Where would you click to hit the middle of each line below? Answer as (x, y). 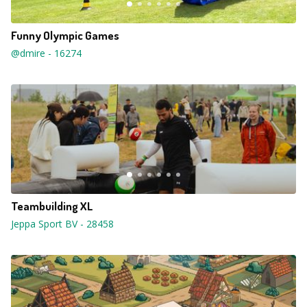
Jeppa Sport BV (44, 224)
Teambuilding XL (52, 206)
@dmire (28, 53)
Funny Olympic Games (65, 35)
